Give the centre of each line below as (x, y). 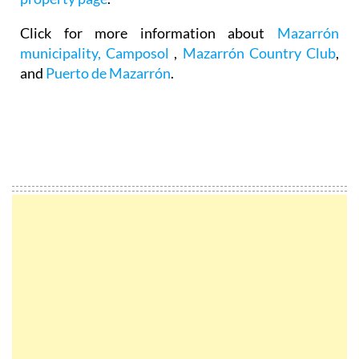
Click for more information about (149, 32)
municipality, (61, 52)
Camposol (140, 52)
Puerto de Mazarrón (108, 73)
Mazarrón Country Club (259, 52)
